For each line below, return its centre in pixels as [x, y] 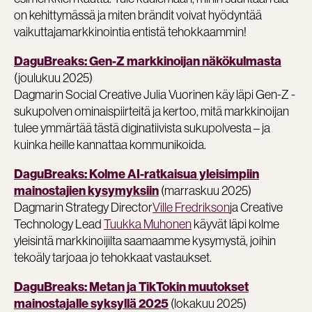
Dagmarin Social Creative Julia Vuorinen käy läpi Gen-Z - [155, 94]
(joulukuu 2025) [53, 77]
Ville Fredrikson [191, 207]
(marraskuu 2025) [205, 190]
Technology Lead [59, 224]
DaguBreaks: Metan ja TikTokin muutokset [131, 287]
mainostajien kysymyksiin [86, 190]
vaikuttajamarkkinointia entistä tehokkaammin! [130, 31]
